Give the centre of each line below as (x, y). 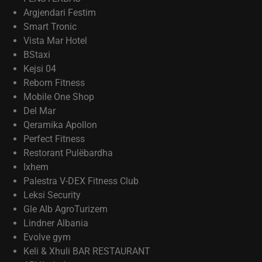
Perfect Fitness (54, 139)
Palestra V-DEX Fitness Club (81, 181)
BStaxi (37, 55)
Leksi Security (52, 195)
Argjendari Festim (60, 13)
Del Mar (39, 111)
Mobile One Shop (59, 97)
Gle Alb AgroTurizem (65, 209)
